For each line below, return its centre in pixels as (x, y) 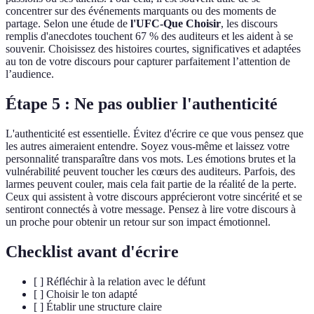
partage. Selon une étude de (68, 24)
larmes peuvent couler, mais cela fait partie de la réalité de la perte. (151, 184)
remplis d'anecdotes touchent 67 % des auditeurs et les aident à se (149, 36)
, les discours (249, 24)
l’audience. (30, 74)
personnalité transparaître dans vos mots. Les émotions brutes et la (151, 158)
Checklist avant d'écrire (92, 251)
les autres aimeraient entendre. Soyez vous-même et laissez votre (148, 146)
